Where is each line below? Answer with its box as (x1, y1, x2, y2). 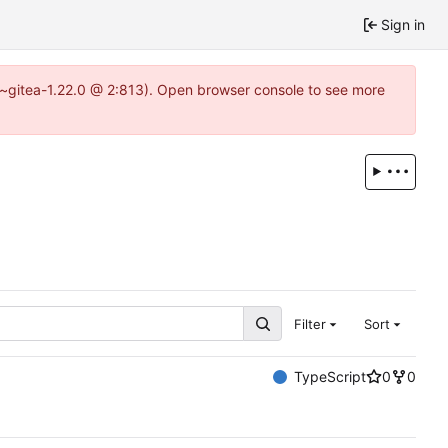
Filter (293, 315, 326, 332)
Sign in (381, 16, 425, 33)
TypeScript (294, 368, 366, 386)
